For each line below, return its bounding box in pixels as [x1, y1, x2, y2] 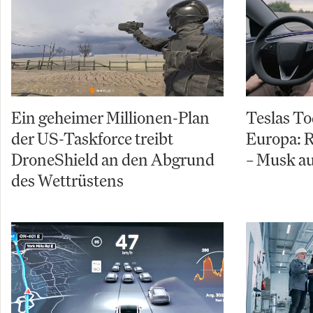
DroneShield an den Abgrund [11, 149, 214, 170]
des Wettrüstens [11, 170, 124, 191]
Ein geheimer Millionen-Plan [11, 107, 210, 129]
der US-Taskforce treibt [11, 128, 173, 150]
